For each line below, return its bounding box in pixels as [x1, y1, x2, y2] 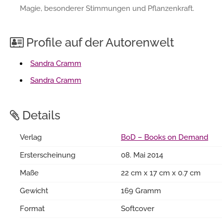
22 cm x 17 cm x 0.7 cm [121, 168, 201, 177]
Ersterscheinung [20, 150, 75, 160]
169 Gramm [121, 186, 161, 195]
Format [20, 204, 45, 213]
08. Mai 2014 [121, 150, 163, 160]
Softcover [121, 204, 154, 213]
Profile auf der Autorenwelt [23, 35, 174, 50]
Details [19, 108, 60, 122]
